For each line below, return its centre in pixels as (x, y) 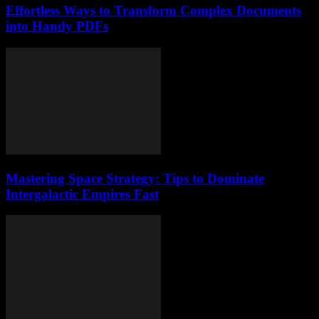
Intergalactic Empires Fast (82, 194)
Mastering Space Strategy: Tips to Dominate (135, 178)
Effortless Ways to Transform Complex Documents (153, 11)
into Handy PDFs (57, 26)
